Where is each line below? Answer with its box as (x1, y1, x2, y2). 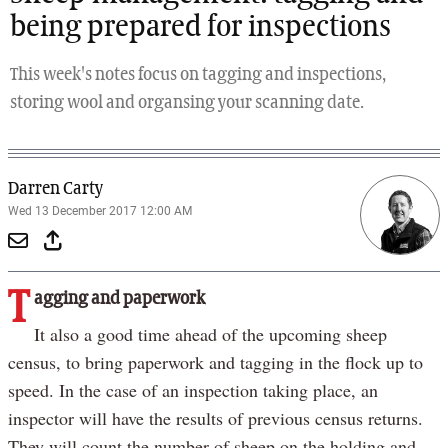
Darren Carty (8, 179, 103, 198)
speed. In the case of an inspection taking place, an (8, 377, 378, 402)
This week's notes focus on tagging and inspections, (10, 65, 386, 84)
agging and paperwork (33, 289, 205, 308)
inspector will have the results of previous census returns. (8, 405, 423, 430)
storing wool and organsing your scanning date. (10, 93, 364, 112)
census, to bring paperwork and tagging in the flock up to (8, 349, 423, 374)
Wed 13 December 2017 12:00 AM (8, 203, 192, 218)
